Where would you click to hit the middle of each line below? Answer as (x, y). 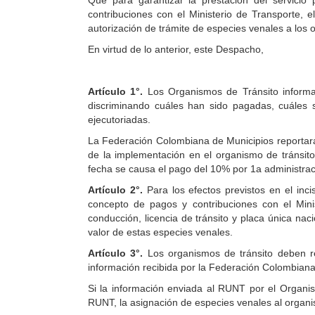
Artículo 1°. (118, 91)
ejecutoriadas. (119, 120)
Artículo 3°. (118, 253)
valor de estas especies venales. (160, 232)
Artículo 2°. (117, 190)
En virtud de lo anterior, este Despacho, (176, 49)
